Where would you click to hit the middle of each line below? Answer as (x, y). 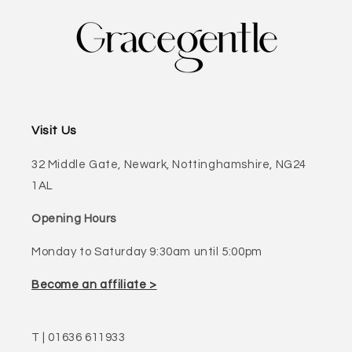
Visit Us (54, 130)
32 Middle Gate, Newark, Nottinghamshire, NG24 (169, 165)
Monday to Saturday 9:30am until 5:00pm (147, 252)
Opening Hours (74, 219)
